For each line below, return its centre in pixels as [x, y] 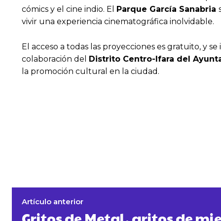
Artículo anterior [53, 202]
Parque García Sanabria [167, 9]
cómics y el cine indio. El [69, 9]
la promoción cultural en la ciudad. [91, 72]
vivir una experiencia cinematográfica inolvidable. [118, 22]
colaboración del [55, 59]
